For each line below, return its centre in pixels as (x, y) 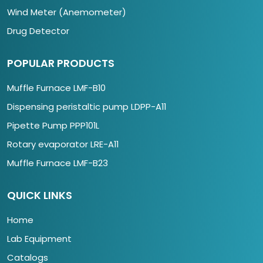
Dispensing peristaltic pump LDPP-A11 (87, 107)
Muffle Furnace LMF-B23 (58, 163)
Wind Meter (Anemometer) (67, 12)
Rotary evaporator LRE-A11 (63, 144)
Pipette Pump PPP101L (53, 126)
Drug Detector (38, 31)
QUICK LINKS (40, 195)
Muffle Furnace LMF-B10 (56, 88)
